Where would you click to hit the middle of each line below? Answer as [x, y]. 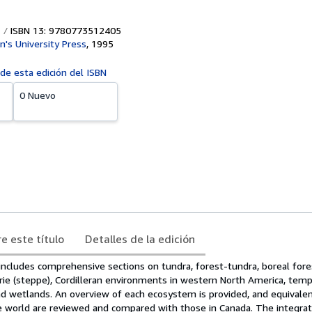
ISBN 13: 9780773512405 [64, 30]
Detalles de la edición [140, 239]
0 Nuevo [38, 95]
